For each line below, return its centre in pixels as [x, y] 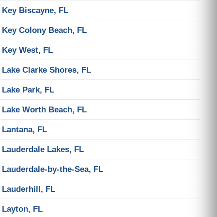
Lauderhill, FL [29, 189]
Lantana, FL [24, 129]
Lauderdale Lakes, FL [43, 149]
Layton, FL [22, 209]
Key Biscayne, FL [35, 10]
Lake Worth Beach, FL [44, 109]
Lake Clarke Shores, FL [46, 70]
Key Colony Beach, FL [44, 30]
